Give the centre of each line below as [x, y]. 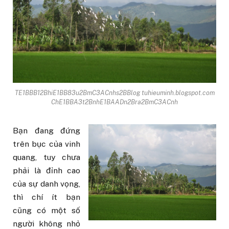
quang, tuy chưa [47, 157]
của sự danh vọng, [47, 184]
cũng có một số [47, 211]
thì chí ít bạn [47, 197]
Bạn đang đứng [47, 131]
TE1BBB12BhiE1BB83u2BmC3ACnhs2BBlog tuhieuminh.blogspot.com [114, 93]
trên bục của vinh [47, 144]
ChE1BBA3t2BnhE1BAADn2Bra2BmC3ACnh [114, 102]
